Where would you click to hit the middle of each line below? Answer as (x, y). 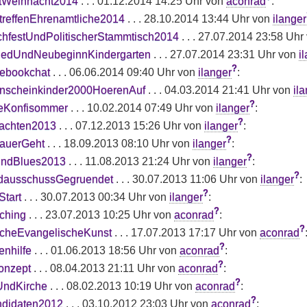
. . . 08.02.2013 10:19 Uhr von (121, 286)
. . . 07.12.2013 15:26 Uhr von (130, 125)
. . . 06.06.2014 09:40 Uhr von (124, 72)
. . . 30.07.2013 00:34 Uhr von (95, 197)
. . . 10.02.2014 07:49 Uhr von (142, 108)
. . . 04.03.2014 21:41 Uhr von (219, 90)
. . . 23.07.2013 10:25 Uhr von (100, 214)
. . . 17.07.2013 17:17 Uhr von (185, 232)
